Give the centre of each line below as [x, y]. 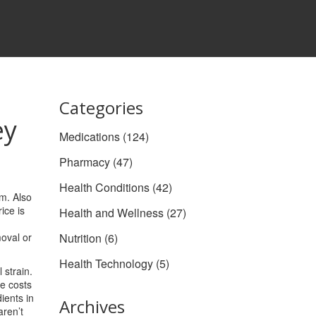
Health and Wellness [113, 213]
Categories [101, 108]
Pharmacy [86, 162]
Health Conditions [105, 187]
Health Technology [107, 263]
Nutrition [81, 238]
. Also [19, 197]
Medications [91, 136]
